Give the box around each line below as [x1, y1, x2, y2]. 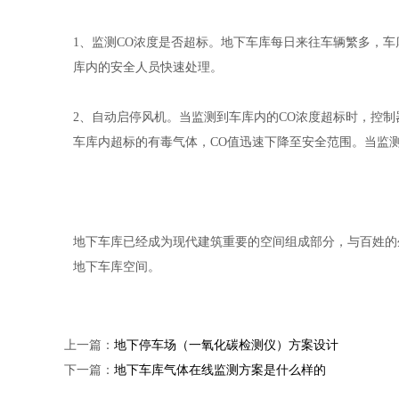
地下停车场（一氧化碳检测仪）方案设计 [114, 338, 338, 352]
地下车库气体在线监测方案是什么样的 [114, 362, 326, 377]
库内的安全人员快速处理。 [73, 60, 223, 74]
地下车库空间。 [73, 259, 160, 273]
